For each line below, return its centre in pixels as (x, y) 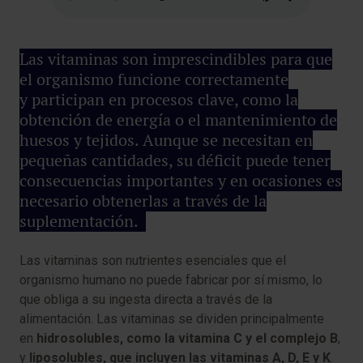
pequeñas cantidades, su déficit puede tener (175, 161)
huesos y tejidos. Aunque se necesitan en (166, 141)
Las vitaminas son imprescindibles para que (176, 60)
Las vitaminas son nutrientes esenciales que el (153, 261)
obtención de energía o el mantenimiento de (178, 120)
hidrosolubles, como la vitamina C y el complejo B (187, 339)
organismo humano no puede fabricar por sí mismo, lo (171, 280)
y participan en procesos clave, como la (159, 100)
